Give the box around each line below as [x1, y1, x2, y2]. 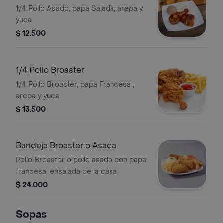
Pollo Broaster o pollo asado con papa [16, 155, 146, 165]
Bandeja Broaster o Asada [16, 140, 116, 151]
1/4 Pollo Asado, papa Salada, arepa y [16, 4, 143, 13]
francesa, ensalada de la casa [16, 167, 117, 176]
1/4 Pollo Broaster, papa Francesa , [16, 80, 134, 89]
